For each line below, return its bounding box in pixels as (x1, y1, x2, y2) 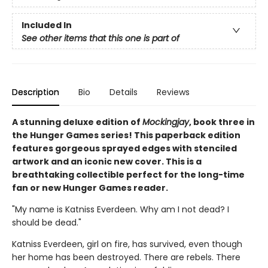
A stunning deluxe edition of (12, 115, 142, 128)
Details (109, 86, 138, 98)
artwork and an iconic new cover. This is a (12, 155, 202, 167)
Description (12, 86, 59, 98)
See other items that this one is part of (22, 32, 179, 44)
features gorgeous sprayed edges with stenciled (12, 142, 237, 154)
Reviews (157, 86, 190, 98)
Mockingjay (142, 115, 189, 128)
